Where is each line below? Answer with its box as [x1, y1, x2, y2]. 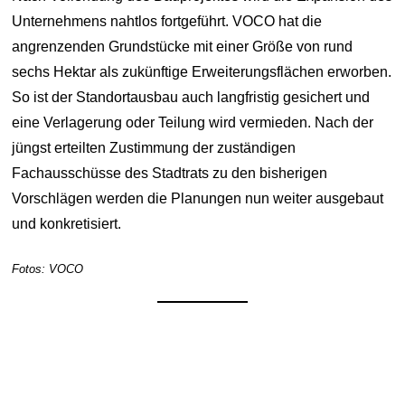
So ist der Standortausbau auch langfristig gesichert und [12, 89, 371, 105]
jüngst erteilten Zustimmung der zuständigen [12, 139, 297, 155]
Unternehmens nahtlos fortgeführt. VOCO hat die [12, 13, 323, 29]
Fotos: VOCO [12, 261, 84, 276]
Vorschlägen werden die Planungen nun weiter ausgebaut [12, 190, 384, 206]
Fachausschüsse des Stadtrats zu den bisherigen [12, 165, 328, 181]
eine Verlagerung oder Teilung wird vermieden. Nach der [12, 114, 374, 130]
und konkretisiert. [12, 215, 122, 231]
